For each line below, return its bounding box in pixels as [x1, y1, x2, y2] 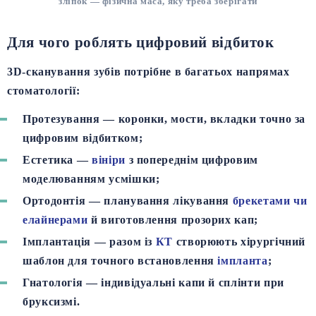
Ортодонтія [23, 195, 86, 207]
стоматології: [7, 85, 80, 97]
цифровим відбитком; [23, 132, 143, 145]
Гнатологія [23, 276, 83, 289]
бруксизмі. [23, 296, 80, 308]
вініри [92, 154, 126, 166]
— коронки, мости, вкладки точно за [99, 113, 306, 126]
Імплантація [23, 236, 92, 248]
